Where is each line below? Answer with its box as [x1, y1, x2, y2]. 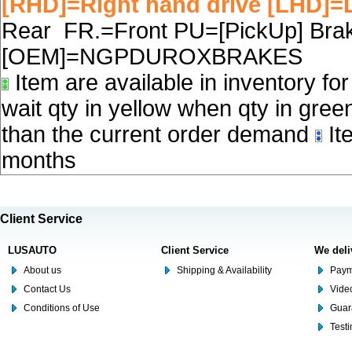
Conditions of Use [24, 302, 100, 313]
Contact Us [24, 284, 71, 295]
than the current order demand [2, 122, 315, 147]
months [2, 148, 76, 173]
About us [24, 265, 61, 276]
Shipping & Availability [177, 265, 272, 276]
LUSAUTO [8, 244, 57, 256]
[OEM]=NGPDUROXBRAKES [2, 44, 309, 69]
